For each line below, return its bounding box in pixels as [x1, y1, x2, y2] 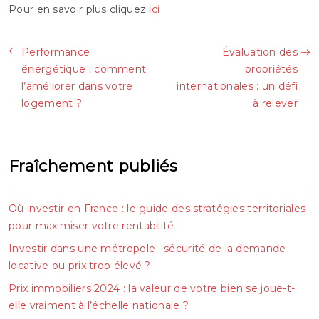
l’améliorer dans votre [21, 79, 133, 93]
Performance [21, 45, 90, 58]
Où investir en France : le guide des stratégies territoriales [9, 202, 306, 215]
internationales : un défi [177, 79, 298, 93]
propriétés [245, 62, 298, 75]
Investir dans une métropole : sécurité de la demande [9, 241, 286, 255]
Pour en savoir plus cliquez [9, 2, 150, 16]
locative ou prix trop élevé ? [9, 258, 151, 272]
